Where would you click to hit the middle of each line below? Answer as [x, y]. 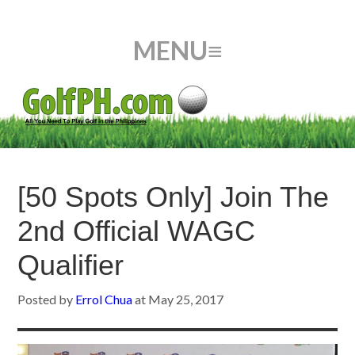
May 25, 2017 [186, 299]
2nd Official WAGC [137, 231]
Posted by [47, 299]
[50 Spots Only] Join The [174, 197]
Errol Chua [104, 299]
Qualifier [71, 265]
